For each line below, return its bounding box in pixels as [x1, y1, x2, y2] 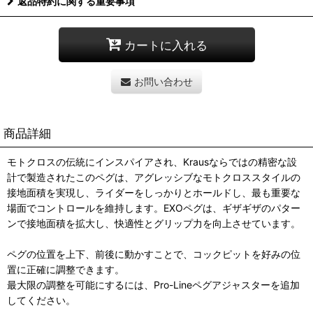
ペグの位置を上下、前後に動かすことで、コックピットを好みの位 [7, 248, 300, 260]
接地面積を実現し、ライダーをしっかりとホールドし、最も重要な [7, 187, 300, 198]
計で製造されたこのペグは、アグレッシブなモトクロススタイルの [7, 171, 300, 183]
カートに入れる [124, 37, 208, 52]
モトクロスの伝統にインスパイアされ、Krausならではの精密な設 [7, 156, 297, 168]
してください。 [7, 294, 75, 306]
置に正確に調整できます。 [7, 263, 124, 275]
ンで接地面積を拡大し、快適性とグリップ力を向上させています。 [7, 217, 300, 229]
